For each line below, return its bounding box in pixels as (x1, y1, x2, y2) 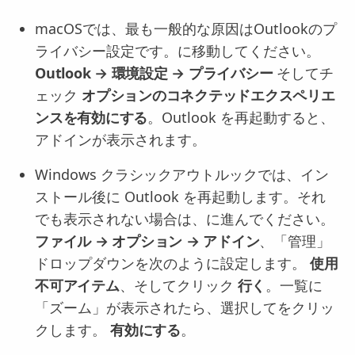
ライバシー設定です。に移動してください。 (35, 41, 320, 61)
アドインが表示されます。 (35, 130, 206, 150)
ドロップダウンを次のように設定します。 (35, 254, 310, 273)
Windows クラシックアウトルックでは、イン (35, 165, 329, 185)
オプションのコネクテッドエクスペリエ (82, 86, 335, 105)
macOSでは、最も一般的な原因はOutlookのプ (35, 19, 337, 39)
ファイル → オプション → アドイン (35, 231, 260, 251)
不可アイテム (35, 276, 120, 296)
